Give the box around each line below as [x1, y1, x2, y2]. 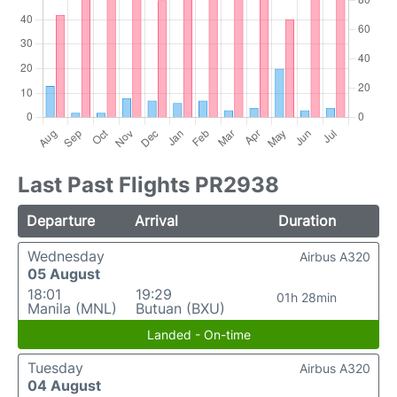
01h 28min [276, 290, 337, 306]
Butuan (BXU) [135, 300, 225, 318]
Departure [27, 212, 95, 230]
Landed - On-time [146, 327, 251, 343]
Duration [277, 212, 336, 230]
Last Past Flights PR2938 [18, 172, 279, 198]
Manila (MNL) [27, 300, 117, 318]
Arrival [135, 212, 179, 230]
